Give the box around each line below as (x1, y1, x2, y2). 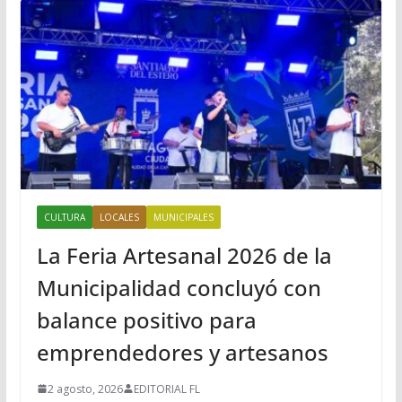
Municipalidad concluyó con (36, 272, 321, 302)
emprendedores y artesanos (36, 336, 328, 367)
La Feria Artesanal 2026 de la (36, 240, 332, 270)
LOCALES (99, 210, 139, 223)
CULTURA (43, 210, 85, 223)
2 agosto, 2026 (47, 380, 123, 397)
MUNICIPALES (153, 210, 214, 223)
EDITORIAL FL (133, 380, 200, 397)
